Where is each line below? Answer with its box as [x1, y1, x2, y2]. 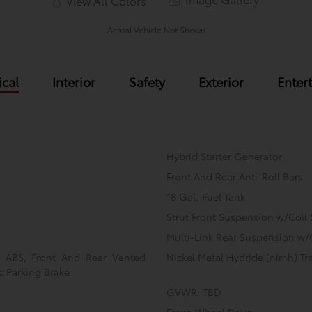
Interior [52, 72, 95, 91]
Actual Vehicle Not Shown [107, 24, 205, 36]
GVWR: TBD [166, 285, 221, 299]
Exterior [198, 72, 244, 91]
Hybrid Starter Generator [166, 149, 282, 164]
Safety [128, 72, 165, 91]
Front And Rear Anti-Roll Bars [166, 169, 303, 184]
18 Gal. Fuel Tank [166, 189, 245, 204]
